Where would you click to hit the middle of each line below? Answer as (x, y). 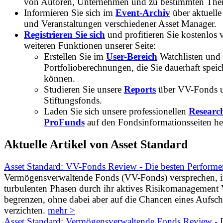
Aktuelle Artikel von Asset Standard (96, 144)
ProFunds (64, 122)
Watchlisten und (189, 56)
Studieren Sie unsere (84, 89)
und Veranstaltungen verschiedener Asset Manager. (120, 23)
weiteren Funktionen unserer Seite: (90, 45)
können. (59, 78)
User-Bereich (132, 56)
